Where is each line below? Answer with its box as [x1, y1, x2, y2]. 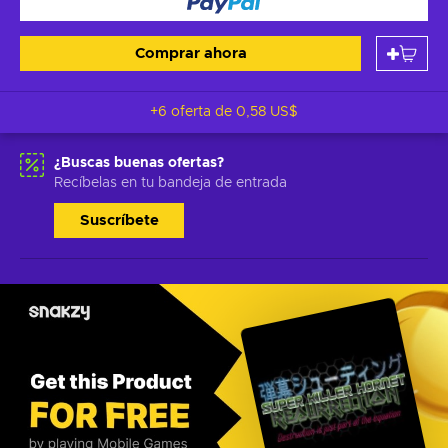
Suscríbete [79, 213, 159, 228]
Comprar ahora [134, 46, 247, 61]
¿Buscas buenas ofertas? [54, 156, 224, 170]
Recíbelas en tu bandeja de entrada [54, 176, 287, 190]
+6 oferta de [150, 105, 236, 119]
